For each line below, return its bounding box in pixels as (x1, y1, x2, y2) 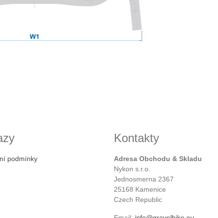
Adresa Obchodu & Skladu (114, 154, 202, 163)
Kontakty (114, 131, 159, 145)
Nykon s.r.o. (114, 164, 150, 173)
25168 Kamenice (114, 185, 166, 193)
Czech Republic (114, 195, 162, 203)
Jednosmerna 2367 (114, 175, 174, 183)
